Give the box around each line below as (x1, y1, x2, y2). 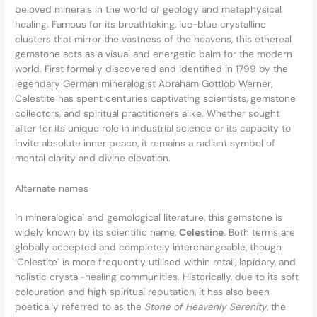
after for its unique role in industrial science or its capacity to (15, 122, 292, 135)
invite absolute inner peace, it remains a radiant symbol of (15, 137, 276, 150)
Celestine (179, 226, 224, 239)
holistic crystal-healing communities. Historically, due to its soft (15, 270, 299, 284)
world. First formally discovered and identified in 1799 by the (15, 62, 289, 76)
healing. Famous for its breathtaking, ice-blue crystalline (15, 18, 267, 31)
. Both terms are (224, 226, 296, 239)
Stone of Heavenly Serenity (144, 300, 267, 313)
